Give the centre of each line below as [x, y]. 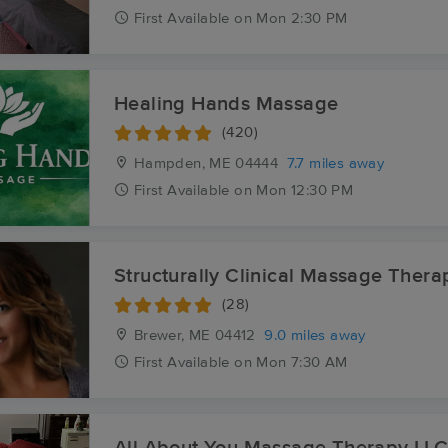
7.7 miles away [335, 163]
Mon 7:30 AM [302, 362]
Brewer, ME [170, 335]
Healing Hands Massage [226, 104]
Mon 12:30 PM [305, 190]
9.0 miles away [315, 335]
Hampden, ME [180, 163]
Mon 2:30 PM [302, 18]
